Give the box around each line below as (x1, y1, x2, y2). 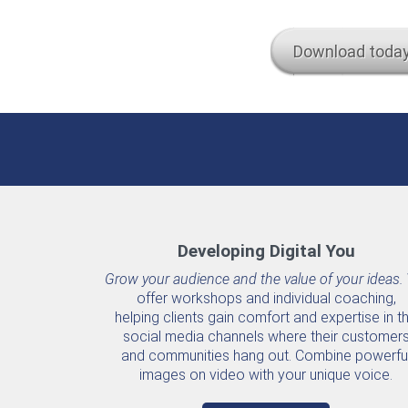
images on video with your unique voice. (139, 365, 393, 383)
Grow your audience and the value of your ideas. (104, 270, 403, 288)
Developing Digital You (177, 240, 355, 261)
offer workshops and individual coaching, (136, 289, 396, 307)
